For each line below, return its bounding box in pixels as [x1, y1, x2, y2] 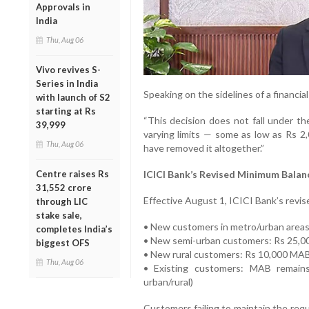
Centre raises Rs [36, 168, 109, 179]
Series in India [36, 77, 98, 89]
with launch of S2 [36, 91, 110, 103]
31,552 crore [36, 181, 92, 193]
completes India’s [36, 223, 112, 235]
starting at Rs [36, 105, 96, 117]
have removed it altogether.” [143, 141, 264, 154]
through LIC [36, 195, 88, 207]
